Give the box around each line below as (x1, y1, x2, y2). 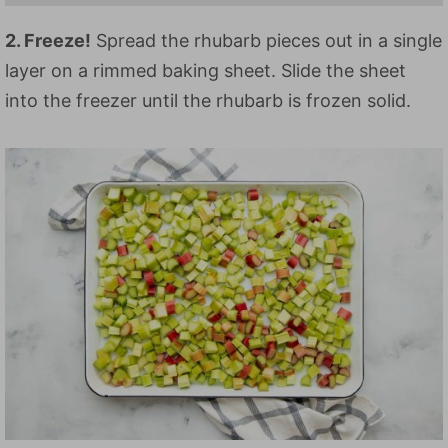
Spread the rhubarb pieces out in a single (91, 29, 442, 51)
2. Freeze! (5, 29, 91, 51)
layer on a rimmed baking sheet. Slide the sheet (5, 59, 406, 81)
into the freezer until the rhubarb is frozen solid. (5, 89, 411, 111)
